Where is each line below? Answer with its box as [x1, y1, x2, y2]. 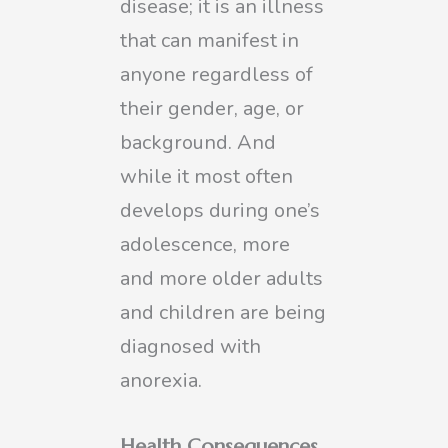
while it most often [120, 162, 293, 190]
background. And [120, 128, 276, 156]
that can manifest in [120, 26, 299, 54]
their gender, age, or [120, 94, 304, 122]
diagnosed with [120, 332, 261, 360]
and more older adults [120, 264, 323, 292]
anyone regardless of [120, 60, 313, 88]
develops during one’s [120, 196, 320, 224]
